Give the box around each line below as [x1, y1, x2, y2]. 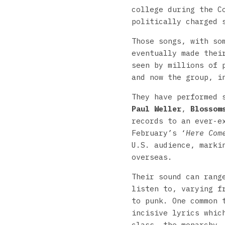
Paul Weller [132, 103, 181, 114]
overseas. [132, 152, 177, 162]
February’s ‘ [132, 128, 186, 138]
